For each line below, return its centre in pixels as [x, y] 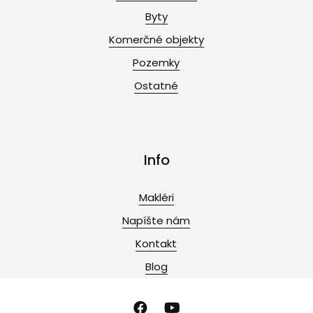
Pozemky [156, 63]
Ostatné [156, 86]
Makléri [156, 197]
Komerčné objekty [156, 40]
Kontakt [156, 243]
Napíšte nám [156, 220]
